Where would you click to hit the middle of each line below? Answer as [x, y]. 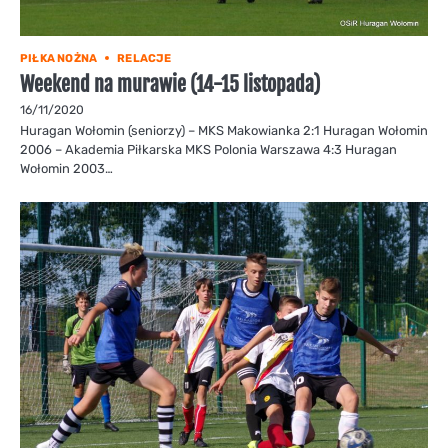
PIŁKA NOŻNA [59, 58]
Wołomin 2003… [66, 168]
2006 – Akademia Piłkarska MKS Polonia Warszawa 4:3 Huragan [208, 149]
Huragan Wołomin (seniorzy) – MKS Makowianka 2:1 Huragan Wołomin [224, 130]
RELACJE [144, 58]
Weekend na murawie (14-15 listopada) [170, 84]
